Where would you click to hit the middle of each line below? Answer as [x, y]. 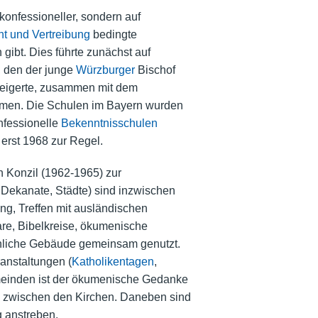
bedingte [113, 34]
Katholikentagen [113, 261]
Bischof [155, 70]
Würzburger [105, 70]
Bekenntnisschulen [109, 123]
